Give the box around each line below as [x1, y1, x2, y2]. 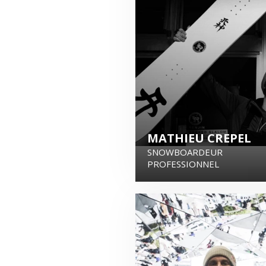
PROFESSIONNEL [147, 158, 219, 170]
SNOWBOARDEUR [147, 146, 223, 158]
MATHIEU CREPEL [147, 130, 251, 146]
